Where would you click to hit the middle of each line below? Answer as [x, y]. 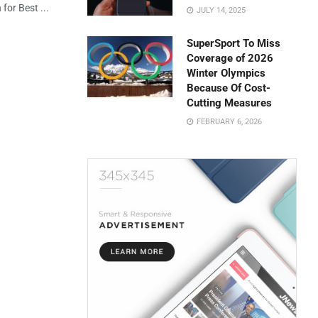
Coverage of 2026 [230, 58]
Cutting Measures [230, 103]
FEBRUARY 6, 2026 [229, 122]
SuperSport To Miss [234, 43]
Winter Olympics [226, 73]
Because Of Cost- [229, 88]
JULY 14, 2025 [220, 10]
